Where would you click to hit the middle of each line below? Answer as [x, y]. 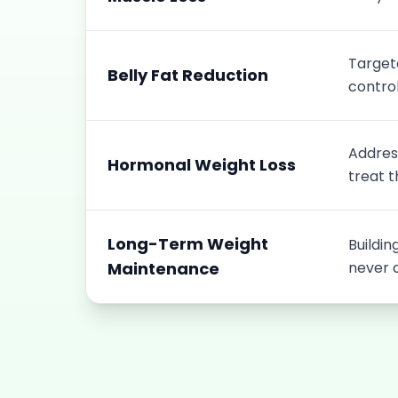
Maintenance [163, 269]
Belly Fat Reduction [188, 75]
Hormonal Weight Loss [202, 165]
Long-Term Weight [188, 244]
